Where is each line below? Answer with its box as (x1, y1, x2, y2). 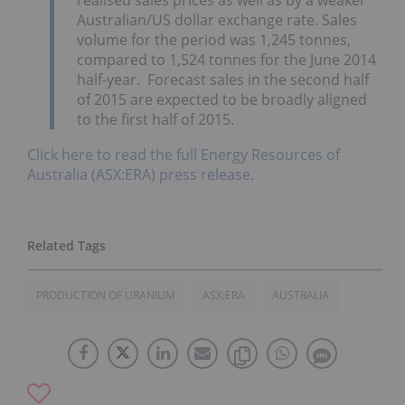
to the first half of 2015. (77, 108, 234, 129)
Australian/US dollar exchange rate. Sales (77, 9, 357, 30)
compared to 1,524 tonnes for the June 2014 (77, 49, 376, 70)
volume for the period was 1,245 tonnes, (77, 29, 351, 50)
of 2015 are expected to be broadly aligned (77, 89, 367, 109)
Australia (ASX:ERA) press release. (27, 165, 254, 185)
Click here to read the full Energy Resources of (27, 145, 340, 165)
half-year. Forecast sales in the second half (77, 69, 369, 89)
